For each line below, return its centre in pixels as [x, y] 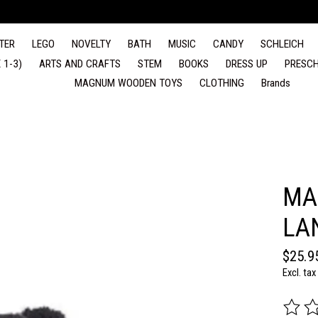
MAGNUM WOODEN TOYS [128, 83]
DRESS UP [247, 64]
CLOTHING [221, 83]
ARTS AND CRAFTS [80, 64]
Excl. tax [299, 272]
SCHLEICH [283, 44]
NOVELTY [91, 44]
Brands [275, 83]
